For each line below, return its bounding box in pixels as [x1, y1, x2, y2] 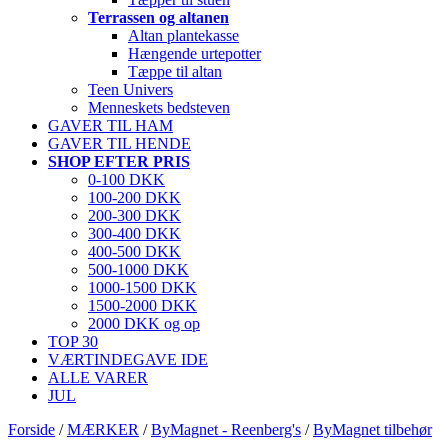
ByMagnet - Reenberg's [151, 421, 301, 438]
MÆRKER [67, 421, 139, 438]
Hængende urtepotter [128, 45, 261, 62]
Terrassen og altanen [88, 9, 229, 26]
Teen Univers [88, 81, 173, 98]
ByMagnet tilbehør [313, 421, 432, 438]
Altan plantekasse [128, 27, 239, 44]
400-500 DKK [88, 243, 181, 260]
